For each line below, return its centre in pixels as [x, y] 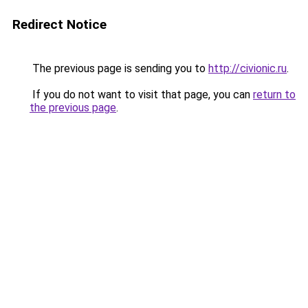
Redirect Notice [59, 24]
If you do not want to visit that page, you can [141, 95]
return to [274, 95]
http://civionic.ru [247, 68]
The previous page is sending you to [119, 68]
